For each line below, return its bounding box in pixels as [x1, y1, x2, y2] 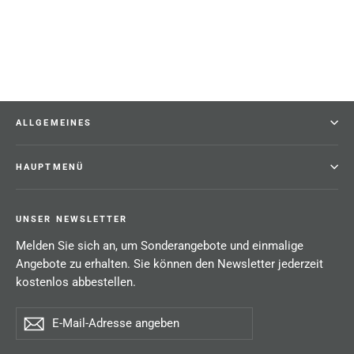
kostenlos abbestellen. [16, 274, 136, 289]
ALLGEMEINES [16, 117, 92, 128]
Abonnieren [44, 315, 107, 331]
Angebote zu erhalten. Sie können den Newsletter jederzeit [16, 256, 323, 271]
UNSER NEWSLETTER [16, 213, 128, 224]
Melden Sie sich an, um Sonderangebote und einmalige [16, 238, 303, 253]
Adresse [16, 340, 53, 352]
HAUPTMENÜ [16, 161, 84, 172]
